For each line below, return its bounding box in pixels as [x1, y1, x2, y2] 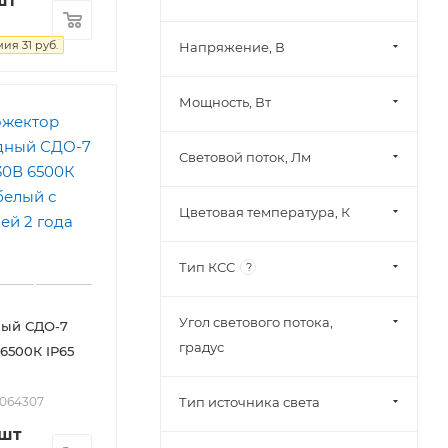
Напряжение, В [179, 38, 285, 55]
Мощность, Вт [179, 93, 271, 110]
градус [179, 338, 224, 355]
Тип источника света [179, 393, 320, 410]
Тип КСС [179, 258, 235, 275]
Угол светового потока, [179, 313, 333, 330]
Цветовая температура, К [179, 203, 350, 220]
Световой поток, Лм [179, 148, 311, 165]
